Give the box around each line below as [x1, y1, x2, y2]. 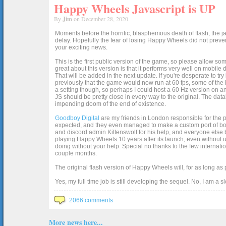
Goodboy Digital [55, 115, 99, 122]
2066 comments [69, 197, 113, 204]
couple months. [55, 150, 97, 157]
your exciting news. [55, 44, 107, 51]
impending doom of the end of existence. [55, 100, 166, 107]
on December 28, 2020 [72, 15, 128, 23]
